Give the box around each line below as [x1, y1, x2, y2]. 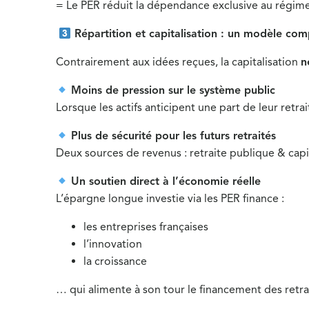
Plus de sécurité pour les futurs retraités [71, 129, 277, 143]
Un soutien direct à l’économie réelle [71, 175, 261, 188]
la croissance [83, 255, 148, 268]
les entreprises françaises [83, 220, 209, 234]
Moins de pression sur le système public [71, 83, 276, 97]
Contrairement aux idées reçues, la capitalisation [56, 55, 301, 69]
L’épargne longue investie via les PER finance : [56, 192, 285, 206]
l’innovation [83, 237, 143, 251]
